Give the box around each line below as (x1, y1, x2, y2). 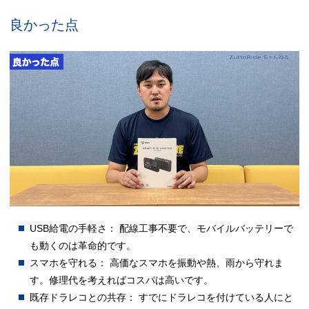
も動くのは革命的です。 (30, 240, 137, 252)
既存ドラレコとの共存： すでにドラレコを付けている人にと (30, 292, 294, 303)
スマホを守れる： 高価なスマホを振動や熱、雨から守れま (30, 257, 284, 269)
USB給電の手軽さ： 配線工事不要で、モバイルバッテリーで (30, 223, 294, 235)
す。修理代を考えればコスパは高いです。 (30, 275, 214, 286)
